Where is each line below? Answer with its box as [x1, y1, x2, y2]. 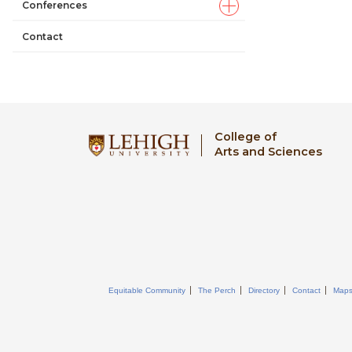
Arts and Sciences [214, 144, 322, 159]
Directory [248, 286, 280, 295]
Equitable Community [108, 286, 185, 295]
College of [214, 129, 277, 144]
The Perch [198, 286, 236, 295]
